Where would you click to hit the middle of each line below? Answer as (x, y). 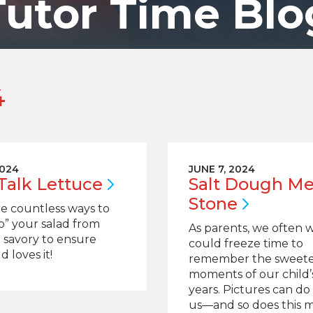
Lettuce (70, 184)
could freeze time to (246, 243)
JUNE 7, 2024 (221, 169)
